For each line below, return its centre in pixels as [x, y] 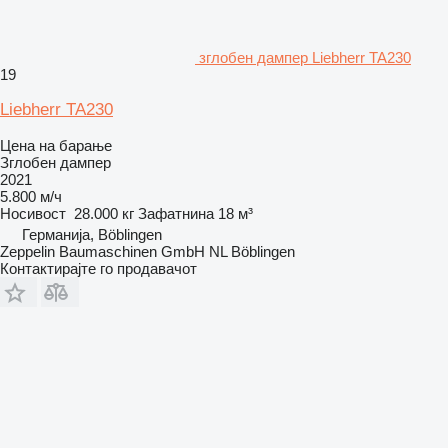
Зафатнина [176, 213]
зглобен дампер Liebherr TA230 [305, 57]
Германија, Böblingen [92, 234]
